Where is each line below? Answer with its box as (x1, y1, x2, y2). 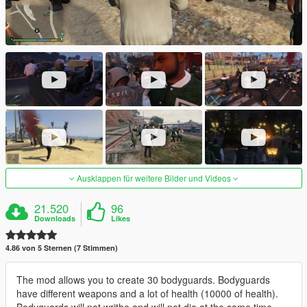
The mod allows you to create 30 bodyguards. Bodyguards (16, 273, 270, 287)
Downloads (34, 213, 76, 224)
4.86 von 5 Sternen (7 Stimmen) (5, 243, 118, 254)
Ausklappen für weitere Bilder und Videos (75, 172, 233, 184)
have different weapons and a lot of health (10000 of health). (16, 286, 278, 301)
